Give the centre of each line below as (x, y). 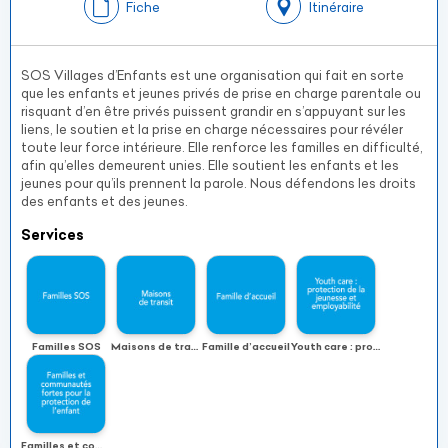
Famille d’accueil (246, 346)
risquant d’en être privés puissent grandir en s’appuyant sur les (213, 111)
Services (52, 235)
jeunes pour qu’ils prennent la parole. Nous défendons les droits (218, 183)
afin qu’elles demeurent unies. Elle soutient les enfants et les (210, 165)
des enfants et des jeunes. (104, 201)
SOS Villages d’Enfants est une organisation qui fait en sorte (212, 75)
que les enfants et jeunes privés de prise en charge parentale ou (221, 93)
